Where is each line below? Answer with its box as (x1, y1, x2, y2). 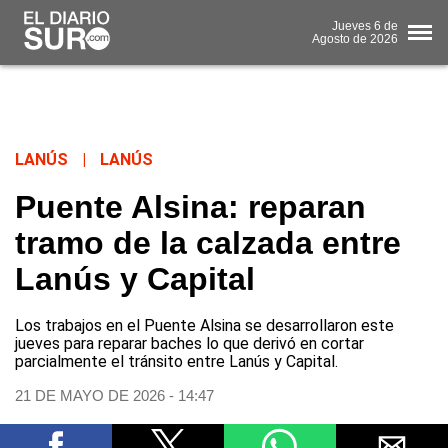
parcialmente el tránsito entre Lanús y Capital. (15, 352, 338, 372)
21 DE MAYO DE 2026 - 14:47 (15, 387, 214, 405)
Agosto (312, 31, 350, 46)
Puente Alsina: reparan (15, 189, 366, 226)
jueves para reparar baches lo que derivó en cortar (15, 334, 364, 354)
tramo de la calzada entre (15, 225, 401, 262)
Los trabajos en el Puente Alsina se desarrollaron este (15, 316, 394, 336)
